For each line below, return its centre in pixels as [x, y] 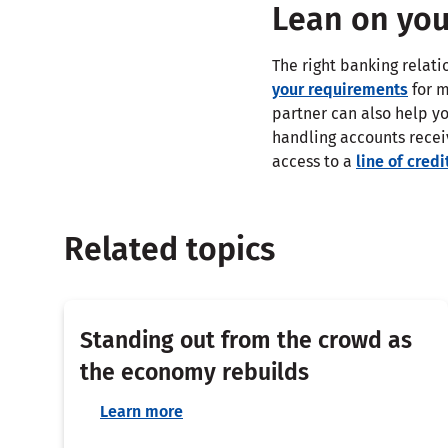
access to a [314, 161]
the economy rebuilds [194, 371]
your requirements [340, 89]
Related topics [169, 248]
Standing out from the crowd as [246, 339]
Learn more [141, 411]
